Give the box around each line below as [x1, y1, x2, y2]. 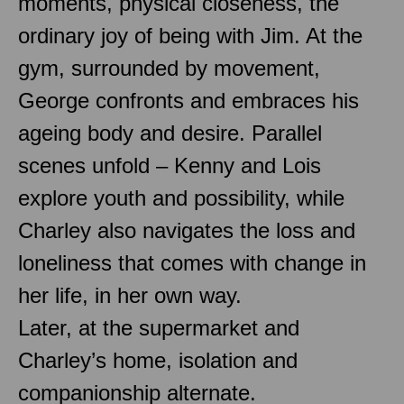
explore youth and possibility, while [18, 185, 344, 210]
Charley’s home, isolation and [18, 347, 298, 372]
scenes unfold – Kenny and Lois [18, 152, 321, 178]
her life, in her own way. [18, 282, 242, 308]
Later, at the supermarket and [18, 315, 299, 340]
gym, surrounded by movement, [18, 55, 320, 80]
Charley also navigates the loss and [18, 217, 355, 243]
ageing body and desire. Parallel [18, 120, 322, 145]
